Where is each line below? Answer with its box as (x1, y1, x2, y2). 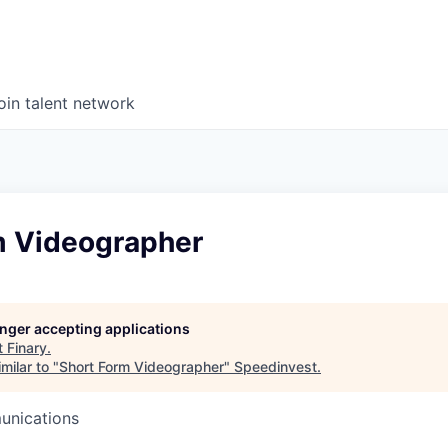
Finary (7, 339, 47, 357)
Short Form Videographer (59, 358, 224, 376)
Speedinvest (234, 358, 317, 376)
